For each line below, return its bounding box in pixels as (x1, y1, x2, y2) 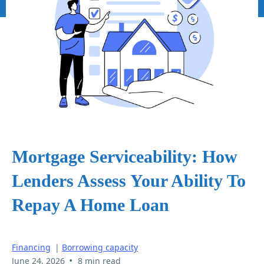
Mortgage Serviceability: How (12, 147, 237, 167)
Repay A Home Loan (12, 195, 169, 215)
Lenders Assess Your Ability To (12, 171, 246, 191)
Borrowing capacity (62, 242, 138, 253)
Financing (12, 242, 51, 253)
